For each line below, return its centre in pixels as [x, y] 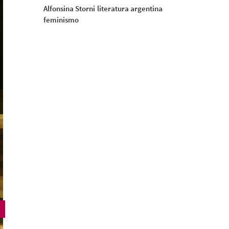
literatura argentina [130, 8]
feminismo [61, 20]
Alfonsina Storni [69, 8]
